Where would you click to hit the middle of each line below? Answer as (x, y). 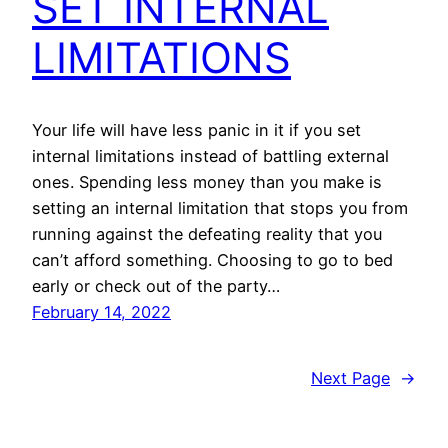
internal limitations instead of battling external (210, 156)
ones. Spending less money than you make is (207, 182)
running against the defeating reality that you (207, 234)
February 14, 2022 (101, 312)
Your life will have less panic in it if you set (196, 130)
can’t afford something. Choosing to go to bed (212, 260)
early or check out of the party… (156, 286)
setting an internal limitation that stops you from (220, 208)
